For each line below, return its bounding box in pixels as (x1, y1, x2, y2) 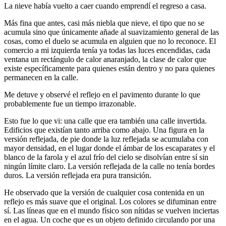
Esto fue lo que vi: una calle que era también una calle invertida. (4, 117, 207, 126)
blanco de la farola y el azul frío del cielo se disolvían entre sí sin (4, 153, 208, 162)
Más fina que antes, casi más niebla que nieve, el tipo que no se (4, 19, 204, 28)
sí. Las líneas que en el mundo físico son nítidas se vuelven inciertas (4, 206, 219, 215)
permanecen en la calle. (4, 73, 78, 82)
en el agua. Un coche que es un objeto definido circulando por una (4, 215, 215, 224)
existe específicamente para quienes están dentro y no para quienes (4, 64, 215, 73)
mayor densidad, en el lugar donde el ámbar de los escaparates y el (4, 144, 215, 153)
